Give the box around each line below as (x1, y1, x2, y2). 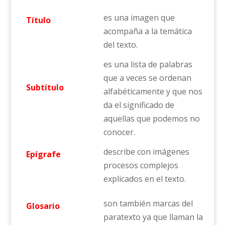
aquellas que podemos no (103, 113, 200, 124)
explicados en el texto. (103, 173, 186, 184)
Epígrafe (22, 149, 61, 160)
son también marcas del (103, 198, 193, 209)
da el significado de (103, 99, 174, 110)
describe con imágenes (103, 146, 189, 157)
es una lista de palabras (103, 59, 192, 70)
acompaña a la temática (103, 26, 192, 37)
